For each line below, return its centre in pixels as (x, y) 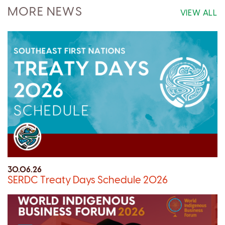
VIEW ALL (199, 13)
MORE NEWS (45, 12)
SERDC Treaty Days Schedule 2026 (88, 180)
